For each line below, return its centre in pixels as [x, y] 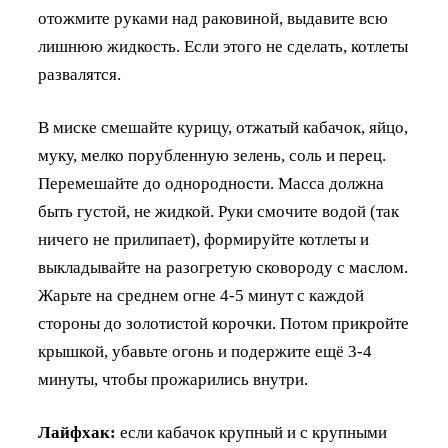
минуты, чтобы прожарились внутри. [173, 379]
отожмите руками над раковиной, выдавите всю [213, 18]
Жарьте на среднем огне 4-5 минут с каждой [201, 295]
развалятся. [79, 74]
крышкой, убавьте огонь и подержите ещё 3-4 [205, 351]
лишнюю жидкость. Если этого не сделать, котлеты [223, 46]
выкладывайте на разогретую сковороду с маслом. [223, 267]
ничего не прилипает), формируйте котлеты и [203, 239]
